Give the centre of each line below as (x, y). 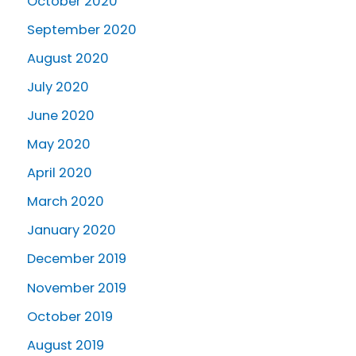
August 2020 (68, 58)
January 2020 (72, 230)
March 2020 (66, 202)
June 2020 (61, 116)
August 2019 (66, 345)
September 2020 (82, 29)
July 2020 (58, 87)
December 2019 (77, 259)
